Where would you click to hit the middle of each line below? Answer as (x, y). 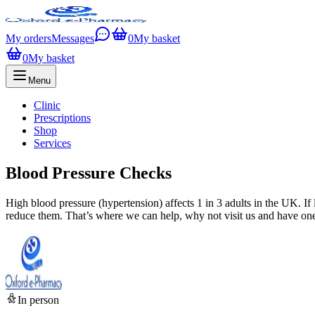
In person (38, 300)
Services (52, 143)
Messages (73, 38)
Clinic (47, 105)
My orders (28, 38)
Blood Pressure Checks (89, 173)
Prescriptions (62, 118)
